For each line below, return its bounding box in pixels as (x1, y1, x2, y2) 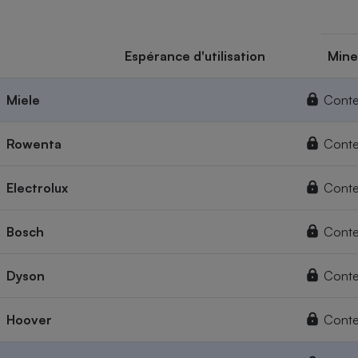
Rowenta (6, 136, 62, 153)
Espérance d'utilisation (125, 48, 265, 65)
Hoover (6, 312, 52, 328)
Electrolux (6, 180, 68, 197)
